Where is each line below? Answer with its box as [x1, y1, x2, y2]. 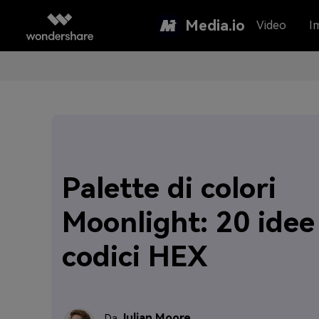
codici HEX [62, 240, 208, 273]
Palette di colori [62, 172, 276, 205]
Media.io [185, 16, 245, 34]
